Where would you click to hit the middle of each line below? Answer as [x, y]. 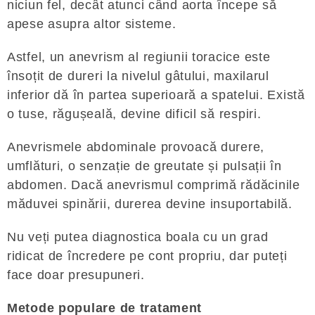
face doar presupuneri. [76, 275]
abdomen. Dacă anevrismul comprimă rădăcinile [154, 185]
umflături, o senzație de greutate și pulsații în [144, 166]
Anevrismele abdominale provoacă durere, [136, 147]
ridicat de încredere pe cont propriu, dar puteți [147, 256]
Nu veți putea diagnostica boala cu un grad [138, 237]
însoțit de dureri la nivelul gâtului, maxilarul [138, 76]
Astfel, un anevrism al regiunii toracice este [139, 57]
